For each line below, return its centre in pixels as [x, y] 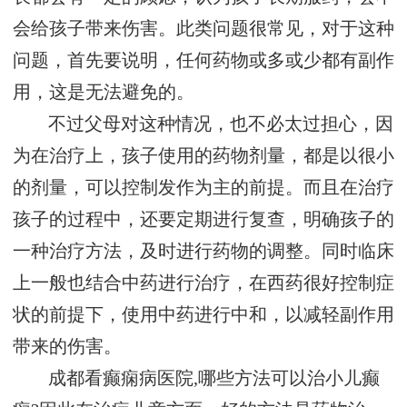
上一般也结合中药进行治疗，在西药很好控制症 [203, 283]
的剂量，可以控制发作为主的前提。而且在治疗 [203, 188]
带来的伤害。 [67, 347]
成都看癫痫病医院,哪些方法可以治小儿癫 [214, 379]
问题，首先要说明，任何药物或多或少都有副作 [203, 61]
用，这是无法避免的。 [104, 93]
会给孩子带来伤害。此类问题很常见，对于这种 [203, 29]
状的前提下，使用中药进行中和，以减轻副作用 [203, 315]
